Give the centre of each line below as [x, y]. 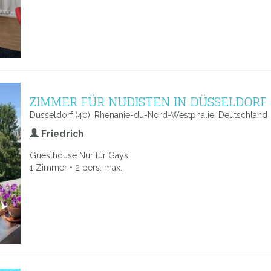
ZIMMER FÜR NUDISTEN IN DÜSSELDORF [148, 102]
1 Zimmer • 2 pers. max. [76, 168]
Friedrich [61, 134]
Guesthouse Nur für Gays [79, 155]
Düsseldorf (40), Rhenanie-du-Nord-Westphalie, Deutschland [149, 115]
